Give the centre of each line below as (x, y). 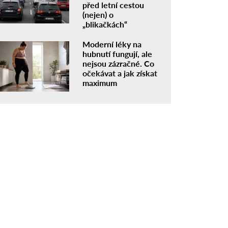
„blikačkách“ (105, 24)
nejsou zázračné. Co (119, 63)
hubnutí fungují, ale (118, 53)
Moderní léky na (112, 44)
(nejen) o (98, 14)
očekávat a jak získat (120, 73)
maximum (100, 82)
